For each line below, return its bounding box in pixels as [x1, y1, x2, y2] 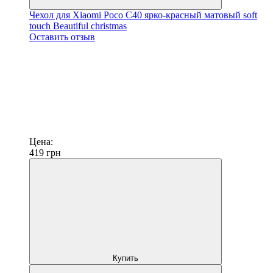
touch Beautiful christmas [29, 20, 127, 31]
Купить [113, 253, 138, 263]
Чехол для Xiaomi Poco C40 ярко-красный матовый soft [29, 9, 257, 20]
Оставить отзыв [29, 31, 95, 42]
